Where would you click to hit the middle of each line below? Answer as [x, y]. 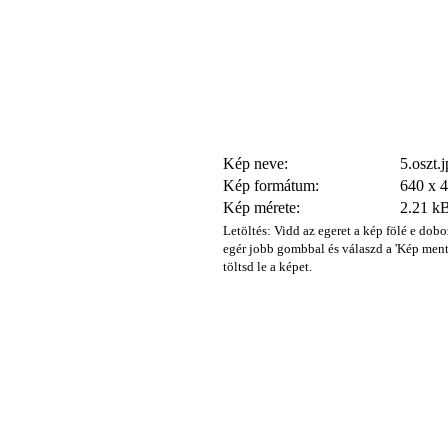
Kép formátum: [271, 185]
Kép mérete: [261, 207]
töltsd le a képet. [267, 266]
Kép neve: [255, 163]
